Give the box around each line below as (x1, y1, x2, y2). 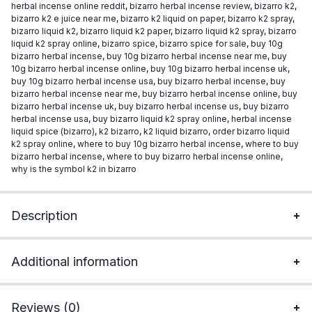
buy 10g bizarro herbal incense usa (11, 76, 153, 86)
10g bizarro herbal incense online (11, 63, 146, 74)
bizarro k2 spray (228, 13, 292, 24)
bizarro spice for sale (159, 38, 247, 49)
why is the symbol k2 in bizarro (11, 164, 136, 174)
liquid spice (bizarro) (11, 126, 95, 136)
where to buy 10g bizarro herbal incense (77, 139, 241, 149)
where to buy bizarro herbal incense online (107, 151, 281, 162)
